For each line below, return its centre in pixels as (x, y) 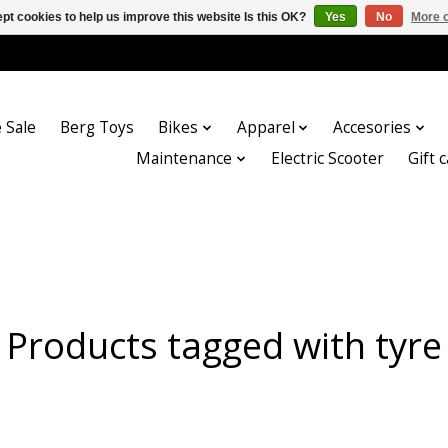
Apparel (265, 128)
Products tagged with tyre (224, 344)
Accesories (372, 128)
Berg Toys (97, 128)
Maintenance (184, 159)
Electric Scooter (327, 159)
